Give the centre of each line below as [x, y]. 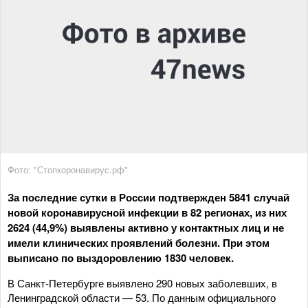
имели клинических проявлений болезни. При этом [139, 242]
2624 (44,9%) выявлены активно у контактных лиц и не [146, 227]
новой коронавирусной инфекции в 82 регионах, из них [147, 212]
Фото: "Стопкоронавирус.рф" [68, 169]
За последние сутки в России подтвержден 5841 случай [148, 197]
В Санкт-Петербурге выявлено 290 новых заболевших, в [142, 283]
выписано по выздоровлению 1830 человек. [121, 257]
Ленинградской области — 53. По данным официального [142, 297]
